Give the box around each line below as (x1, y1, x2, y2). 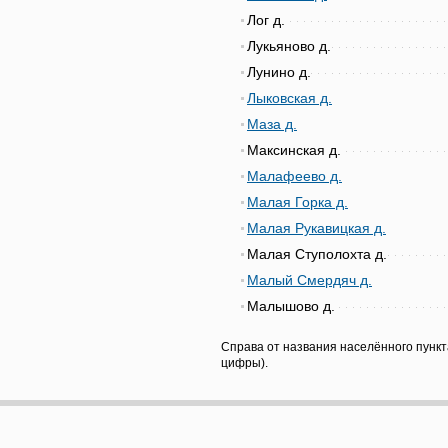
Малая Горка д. (247, 194, 348, 210)
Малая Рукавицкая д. (247, 220, 386, 236)
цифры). (221, 356, 268, 370)
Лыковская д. (247, 90, 332, 106)
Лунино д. (247, 64, 311, 80)
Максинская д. (247, 142, 341, 158)
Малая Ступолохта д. (247, 246, 387, 262)
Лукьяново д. (247, 38, 331, 54)
